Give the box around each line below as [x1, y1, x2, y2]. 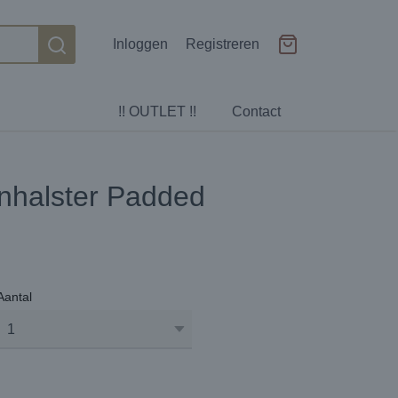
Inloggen [113, 36, 168, 52]
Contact [232, 104, 281, 119]
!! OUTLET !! [118, 104, 196, 119]
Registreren [186, 36, 259, 52]
